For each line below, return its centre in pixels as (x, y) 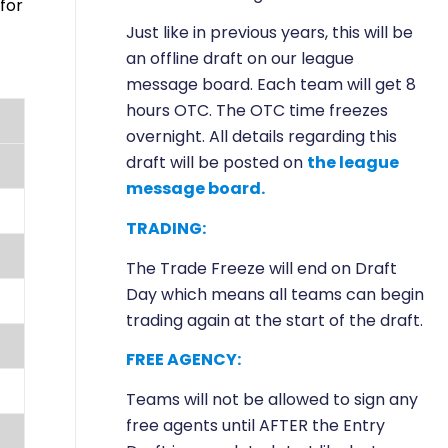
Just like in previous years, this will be (269, 33)
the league (353, 163)
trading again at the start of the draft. (274, 320)
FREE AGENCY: (183, 360)
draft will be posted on (216, 163)
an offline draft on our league (240, 59)
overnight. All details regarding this (261, 137)
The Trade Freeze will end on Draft (261, 268)
